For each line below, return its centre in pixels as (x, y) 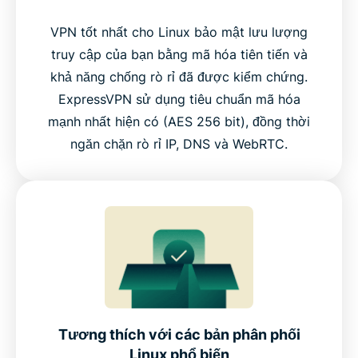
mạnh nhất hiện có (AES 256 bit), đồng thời (179, 121)
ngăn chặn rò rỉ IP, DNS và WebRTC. (179, 143)
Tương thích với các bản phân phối (179, 334)
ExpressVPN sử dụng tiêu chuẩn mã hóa (179, 99)
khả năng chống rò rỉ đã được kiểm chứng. (179, 76)
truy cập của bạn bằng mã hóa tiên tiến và (179, 54)
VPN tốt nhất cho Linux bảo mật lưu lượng (179, 32)
